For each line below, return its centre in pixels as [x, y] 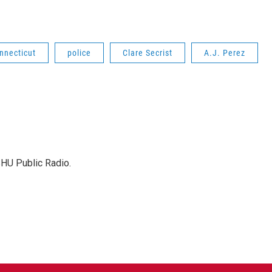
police [79, 53]
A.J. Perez [225, 53]
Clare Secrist [148, 53]
